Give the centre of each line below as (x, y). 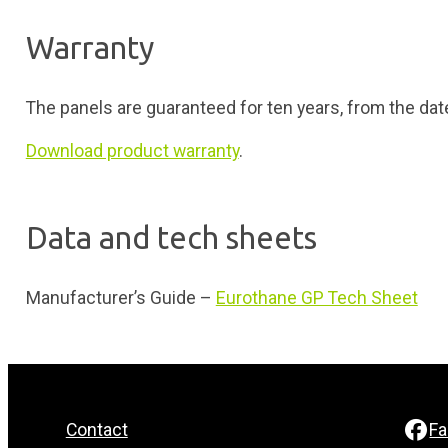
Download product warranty (132, 151)
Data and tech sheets (171, 237)
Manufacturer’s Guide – (120, 297)
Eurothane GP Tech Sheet (316, 297)
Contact (96, 430)
